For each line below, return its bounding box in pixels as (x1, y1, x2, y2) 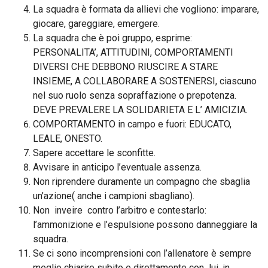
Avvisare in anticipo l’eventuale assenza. (33, 162, 202, 173)
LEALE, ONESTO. (33, 133, 102, 144)
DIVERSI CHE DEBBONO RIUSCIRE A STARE (33, 61, 218, 72)
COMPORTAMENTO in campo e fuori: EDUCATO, (33, 118, 232, 130)
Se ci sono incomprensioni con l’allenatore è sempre (33, 248, 251, 259)
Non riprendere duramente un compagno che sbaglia (33, 176, 250, 187)
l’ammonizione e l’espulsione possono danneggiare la (33, 219, 257, 230)
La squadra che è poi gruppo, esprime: (33, 32, 192, 44)
